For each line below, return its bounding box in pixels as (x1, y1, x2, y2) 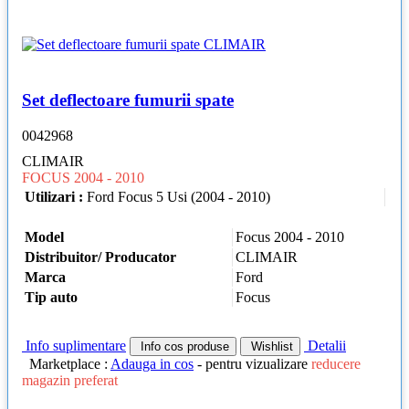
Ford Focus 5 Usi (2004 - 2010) (87, 188, 270, 204)
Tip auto (25, 288, 78, 305)
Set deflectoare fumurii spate (22, 90, 234, 110)
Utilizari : (25, 188, 87, 204)
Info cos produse (137, 340, 229, 354)
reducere (311, 356, 361, 372)
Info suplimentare (22, 338, 126, 354)
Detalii (304, 338, 346, 354)
